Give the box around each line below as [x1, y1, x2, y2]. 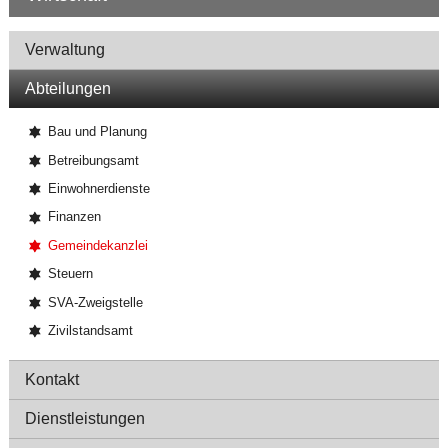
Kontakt [24, 371, 79, 389]
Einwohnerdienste [47, 181, 150, 197]
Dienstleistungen [24, 410, 145, 428]
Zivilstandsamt [47, 322, 133, 338]
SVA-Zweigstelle [47, 294, 143, 310]
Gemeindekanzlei [47, 237, 148, 253]
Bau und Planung [47, 124, 147, 140]
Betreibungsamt [47, 152, 139, 168]
